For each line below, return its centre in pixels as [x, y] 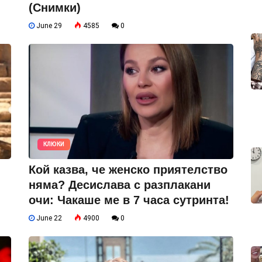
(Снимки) [55, 8]
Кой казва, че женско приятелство [128, 170]
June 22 [48, 218]
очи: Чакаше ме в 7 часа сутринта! [129, 200]
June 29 [48, 26]
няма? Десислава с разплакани [120, 185]
